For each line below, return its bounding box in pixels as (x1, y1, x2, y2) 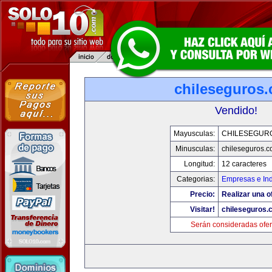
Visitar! (190, 205, 215, 214)
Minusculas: (175, 144, 215, 153)
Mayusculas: (174, 129, 215, 138)
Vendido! (215, 104, 257, 117)
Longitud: (184, 160, 215, 168)
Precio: (190, 190, 215, 199)
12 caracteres (222, 160, 267, 168)
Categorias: (177, 175, 215, 183)
